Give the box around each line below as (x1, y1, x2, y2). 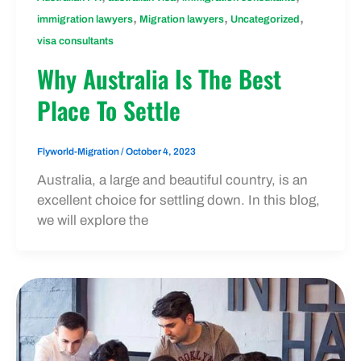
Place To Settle (36, 91, 180, 128)
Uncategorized (230, 14, 300, 26)
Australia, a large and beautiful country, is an (36, 172, 308, 188)
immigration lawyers (36, 14, 133, 26)
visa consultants (36, 35, 114, 48)
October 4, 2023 (125, 146, 196, 156)
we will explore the (36, 212, 148, 228)
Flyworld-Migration (36, 146, 121, 156)
